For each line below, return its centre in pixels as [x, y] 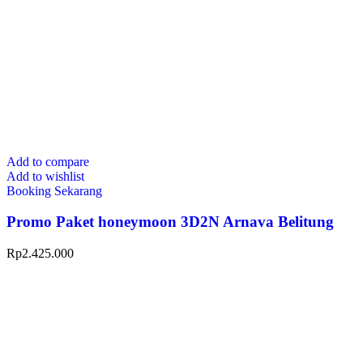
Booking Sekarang [54, 190]
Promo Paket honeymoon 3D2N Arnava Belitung [170, 222]
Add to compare [48, 161]
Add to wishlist [45, 176]
